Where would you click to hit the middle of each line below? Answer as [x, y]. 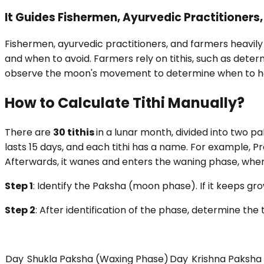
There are [29, 133]
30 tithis [75, 133]
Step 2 [20, 210]
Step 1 [19, 186]
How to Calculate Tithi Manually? [126, 103]
